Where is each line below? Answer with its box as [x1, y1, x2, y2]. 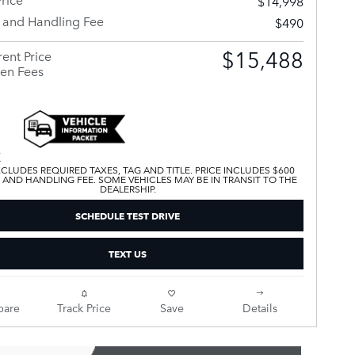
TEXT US [109, 245, 147, 261]
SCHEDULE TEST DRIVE [75, 208, 180, 223]
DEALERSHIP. [99, 181, 156, 197]
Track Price [56, 299, 111, 315]
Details [242, 299, 277, 315]
